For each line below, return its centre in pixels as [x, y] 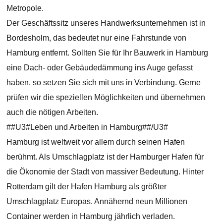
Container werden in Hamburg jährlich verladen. [91, 217]
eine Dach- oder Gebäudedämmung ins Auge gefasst [100, 68]
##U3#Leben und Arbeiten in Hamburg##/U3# [87, 127]
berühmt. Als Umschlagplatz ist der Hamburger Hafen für [105, 157]
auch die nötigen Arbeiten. [53, 112]
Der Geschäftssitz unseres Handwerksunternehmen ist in [106, 23]
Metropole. [25, 8]
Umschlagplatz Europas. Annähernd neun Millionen [97, 202]
